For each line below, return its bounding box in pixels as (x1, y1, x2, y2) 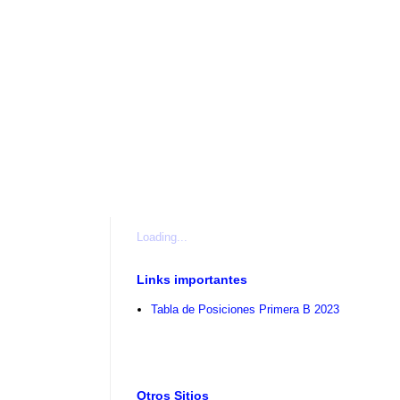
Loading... (137, 230, 187, 245)
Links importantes (137, 272, 247, 287)
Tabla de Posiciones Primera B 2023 (151, 302, 340, 316)
